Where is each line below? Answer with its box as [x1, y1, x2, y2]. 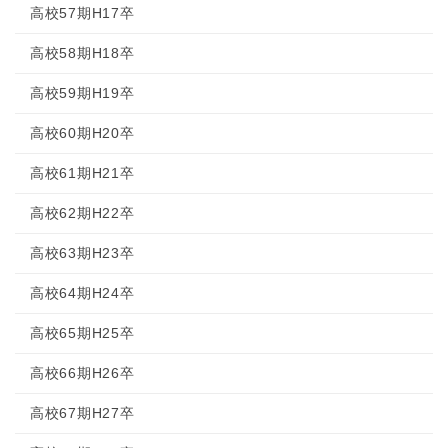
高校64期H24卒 [30, 285, 135, 301]
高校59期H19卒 [30, 85, 135, 101]
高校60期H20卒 [30, 125, 135, 141]
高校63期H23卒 [30, 245, 135, 261]
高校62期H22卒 [30, 205, 135, 221]
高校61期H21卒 [30, 165, 135, 181]
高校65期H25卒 [30, 325, 135, 341]
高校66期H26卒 [30, 365, 135, 381]
